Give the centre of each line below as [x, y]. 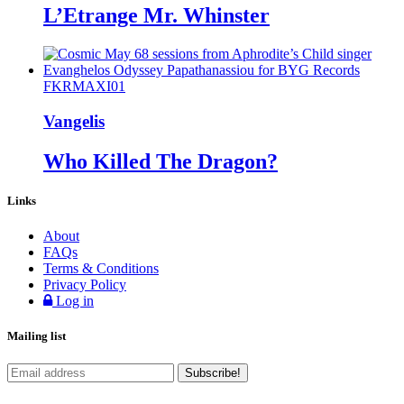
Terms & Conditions [101, 268]
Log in [73, 300]
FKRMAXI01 [84, 86]
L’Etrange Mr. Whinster [156, 16]
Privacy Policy [85, 284]
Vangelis [74, 121]
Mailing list [37, 336]
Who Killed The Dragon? [161, 161]
